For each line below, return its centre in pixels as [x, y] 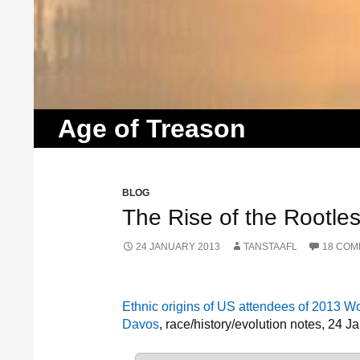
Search [58, 118]
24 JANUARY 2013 [178, 247]
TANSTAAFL [270, 247]
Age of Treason [152, 129]
